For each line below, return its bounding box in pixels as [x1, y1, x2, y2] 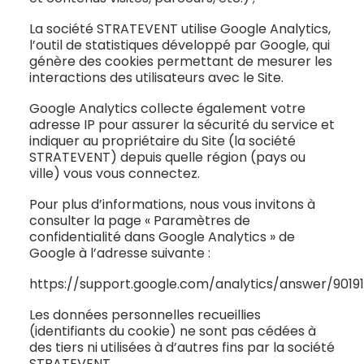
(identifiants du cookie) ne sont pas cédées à [29, 322, 316, 340]
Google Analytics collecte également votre [29, 99, 305, 118]
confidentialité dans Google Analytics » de [29, 227, 295, 246]
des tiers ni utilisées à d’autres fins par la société [29, 338, 335, 357]
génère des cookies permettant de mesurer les [29, 52, 332, 71]
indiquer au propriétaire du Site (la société [29, 132, 296, 150]
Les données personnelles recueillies [29, 305, 261, 324]
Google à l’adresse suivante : [29, 244, 210, 262]
